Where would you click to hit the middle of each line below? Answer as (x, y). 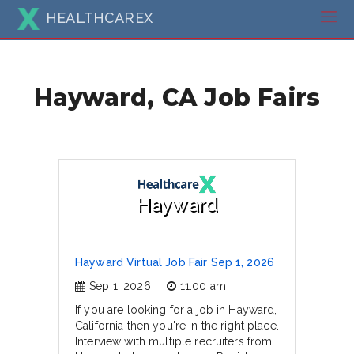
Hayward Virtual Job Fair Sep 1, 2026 (175, 262)
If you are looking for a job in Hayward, (176, 310)
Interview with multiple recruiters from (174, 341)
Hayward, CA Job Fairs (177, 97)
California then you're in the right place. (177, 326)
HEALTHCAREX (99, 17)
